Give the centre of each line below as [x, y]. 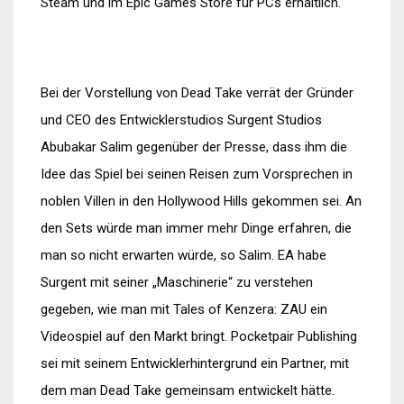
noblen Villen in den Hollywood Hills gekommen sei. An [201, 201]
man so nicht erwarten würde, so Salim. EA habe [184, 255]
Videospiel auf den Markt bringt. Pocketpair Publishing [199, 336]
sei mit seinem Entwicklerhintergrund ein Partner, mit [195, 363]
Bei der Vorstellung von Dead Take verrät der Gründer [197, 93]
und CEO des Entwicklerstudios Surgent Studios [181, 120]
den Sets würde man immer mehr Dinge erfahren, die [196, 228]
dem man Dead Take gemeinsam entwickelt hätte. [188, 390]
